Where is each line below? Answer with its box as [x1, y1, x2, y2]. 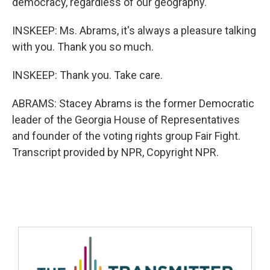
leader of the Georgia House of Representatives [12, 113, 240, 126]
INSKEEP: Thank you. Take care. [12, 69, 163, 81]
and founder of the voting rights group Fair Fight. [12, 130, 240, 142]
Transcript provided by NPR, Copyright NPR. [12, 146, 219, 159]
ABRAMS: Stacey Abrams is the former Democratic [12, 97, 254, 110]
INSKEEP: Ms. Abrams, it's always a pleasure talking [12, 24, 256, 37]
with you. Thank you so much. [12, 40, 154, 53]
